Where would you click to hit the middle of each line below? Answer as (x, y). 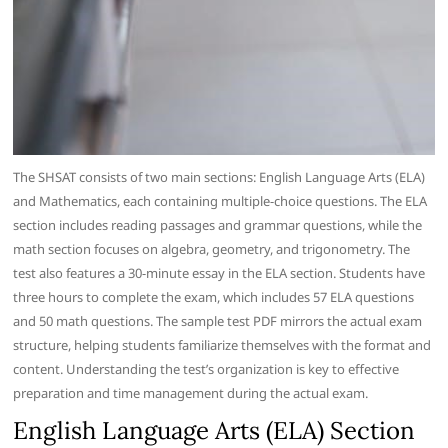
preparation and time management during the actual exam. (191, 392)
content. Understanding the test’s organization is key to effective (206, 368)
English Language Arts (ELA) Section (214, 430)
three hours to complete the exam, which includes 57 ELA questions (214, 296)
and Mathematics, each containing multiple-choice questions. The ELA (220, 200)
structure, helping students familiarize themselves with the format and (222, 344)
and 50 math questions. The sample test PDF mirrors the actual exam (218, 320)
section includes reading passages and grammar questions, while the (218, 224)
